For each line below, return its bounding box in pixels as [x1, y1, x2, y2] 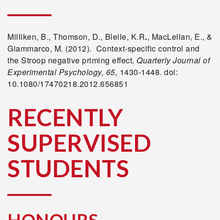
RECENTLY [7, 103, 123, 131]
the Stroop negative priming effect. [7, 55, 137, 66]
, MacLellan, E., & [147, 31, 213, 42]
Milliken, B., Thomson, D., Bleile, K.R [7, 31, 145, 42]
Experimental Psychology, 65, [7, 66, 117, 78]
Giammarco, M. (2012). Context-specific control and [7, 43, 200, 54]
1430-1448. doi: [117, 66, 178, 78]
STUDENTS [7, 154, 129, 182]
